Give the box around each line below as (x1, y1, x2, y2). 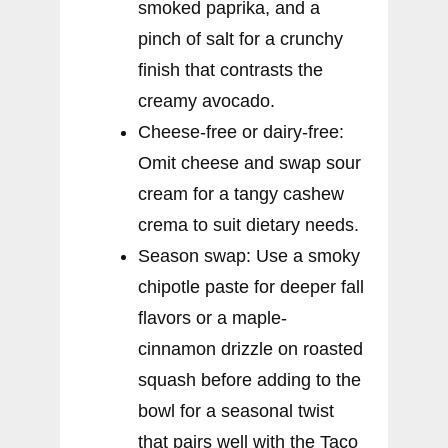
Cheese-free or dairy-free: (138, 121, 344, 142)
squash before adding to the (138, 369, 361, 390)
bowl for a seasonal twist (138, 400, 334, 421)
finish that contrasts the (138, 59, 323, 80)
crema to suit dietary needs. (138, 214, 359, 235)
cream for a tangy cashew (138, 183, 344, 204)
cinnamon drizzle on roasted (138, 338, 363, 359)
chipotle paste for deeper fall (138, 276, 364, 297)
